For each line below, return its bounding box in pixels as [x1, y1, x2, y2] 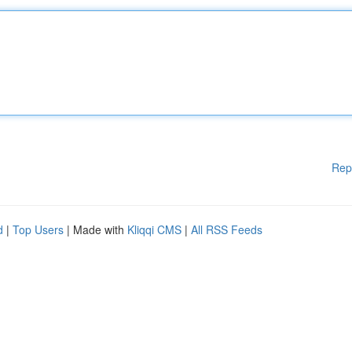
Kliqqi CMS [127, 222, 181, 237]
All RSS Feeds [191, 222, 262, 237]
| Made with [64, 222, 127, 237]
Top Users [13, 222, 64, 237]
